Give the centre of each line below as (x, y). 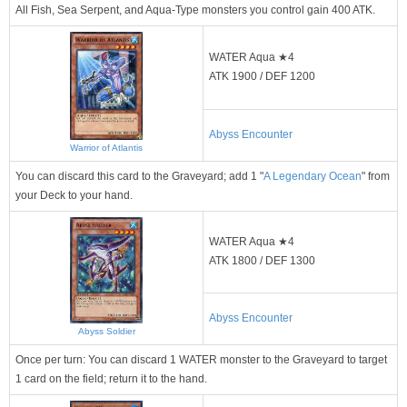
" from (376, 176)
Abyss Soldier (106, 331)
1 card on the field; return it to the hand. (111, 378)
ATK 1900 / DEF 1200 (262, 76)
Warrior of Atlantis (106, 147)
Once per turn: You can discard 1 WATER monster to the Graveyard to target (201, 359)
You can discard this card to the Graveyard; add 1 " (139, 176)
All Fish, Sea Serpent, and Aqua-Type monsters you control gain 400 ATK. (195, 10)
